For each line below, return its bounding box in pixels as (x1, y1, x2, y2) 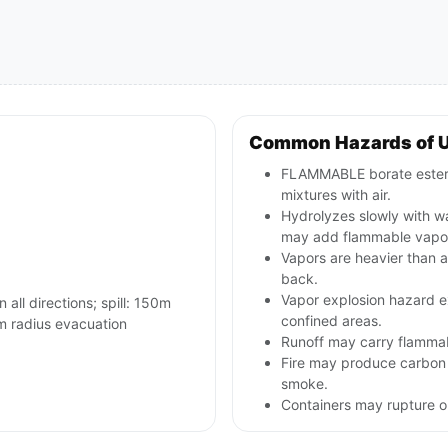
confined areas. (281, 312, 382, 330)
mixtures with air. (281, 186, 391, 204)
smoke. (281, 375, 328, 393)
